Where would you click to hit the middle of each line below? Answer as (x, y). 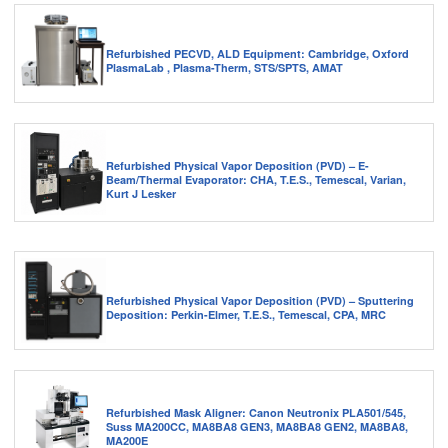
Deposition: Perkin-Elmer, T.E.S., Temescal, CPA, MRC (246, 314)
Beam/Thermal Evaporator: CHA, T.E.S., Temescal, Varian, (256, 179)
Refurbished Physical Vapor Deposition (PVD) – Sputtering (260, 300)
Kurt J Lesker (141, 193)
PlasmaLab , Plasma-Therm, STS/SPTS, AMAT (224, 67)
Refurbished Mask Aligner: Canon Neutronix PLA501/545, (256, 412)
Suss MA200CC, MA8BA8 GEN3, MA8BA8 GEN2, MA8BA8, (257, 426)
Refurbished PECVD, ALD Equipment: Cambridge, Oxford (257, 53)
